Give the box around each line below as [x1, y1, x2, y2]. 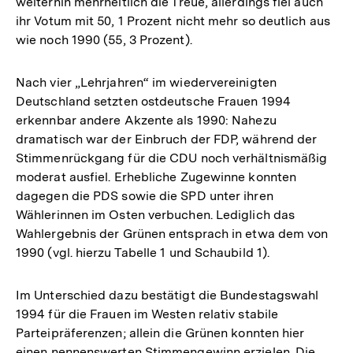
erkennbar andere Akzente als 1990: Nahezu [16, 112, 277, 128]
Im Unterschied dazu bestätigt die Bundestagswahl [16, 287, 319, 303]
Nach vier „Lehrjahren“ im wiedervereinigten [16, 74, 277, 90]
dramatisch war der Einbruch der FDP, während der [16, 131, 318, 147]
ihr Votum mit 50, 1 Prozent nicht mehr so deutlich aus [16, 13, 330, 28]
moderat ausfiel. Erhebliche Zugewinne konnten [16, 169, 297, 184]
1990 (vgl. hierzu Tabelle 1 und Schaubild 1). [16, 244, 270, 260]
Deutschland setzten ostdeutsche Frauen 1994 [16, 93, 291, 109]
